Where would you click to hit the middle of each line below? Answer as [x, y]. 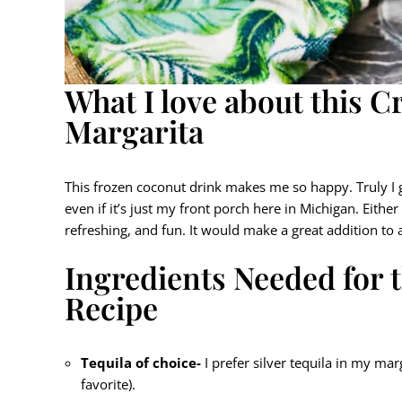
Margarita [134, 131]
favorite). [108, 385]
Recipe [111, 307]
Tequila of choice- [141, 363]
